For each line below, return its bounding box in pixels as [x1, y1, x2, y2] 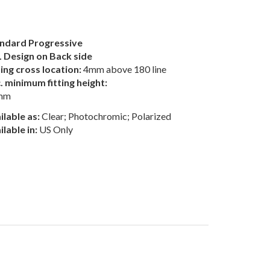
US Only [37, 124, 73, 135]
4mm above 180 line [81, 63, 166, 75]
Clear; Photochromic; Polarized [40, 110, 171, 122]
